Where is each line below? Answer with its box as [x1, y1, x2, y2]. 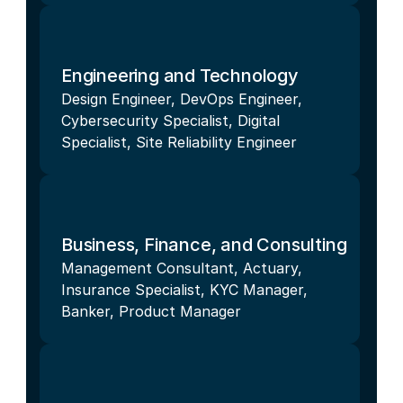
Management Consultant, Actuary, [61, 258, 302, 277]
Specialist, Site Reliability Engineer [61, 132, 297, 151]
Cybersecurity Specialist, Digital [61, 111, 280, 130]
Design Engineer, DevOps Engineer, [61, 89, 302, 108]
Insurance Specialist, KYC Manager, [61, 280, 308, 299]
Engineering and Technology [61, 64, 299, 86]
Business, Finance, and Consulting [61, 233, 347, 255]
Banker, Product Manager [61, 301, 241, 320]
